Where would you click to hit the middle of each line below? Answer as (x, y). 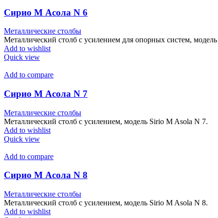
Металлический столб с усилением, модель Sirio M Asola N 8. (106, 203)
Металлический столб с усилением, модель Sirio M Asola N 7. (106, 121)
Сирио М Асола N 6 (46, 12)
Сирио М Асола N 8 (46, 175)
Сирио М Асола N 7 (46, 94)
